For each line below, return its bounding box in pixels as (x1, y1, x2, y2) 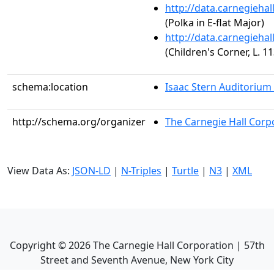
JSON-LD (72, 164, 111, 177)
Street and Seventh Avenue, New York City (40, 253, 234, 267)
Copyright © (9, 239, 68, 252)
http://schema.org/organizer (12, 115, 146, 128)
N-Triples (121, 164, 161, 177)
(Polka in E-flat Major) (165, 16, 264, 29)
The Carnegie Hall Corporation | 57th (90, 239, 265, 252)
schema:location (12, 80, 88, 94)
